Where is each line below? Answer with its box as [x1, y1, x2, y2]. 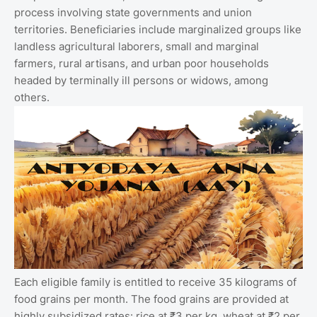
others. [14, 91, 50, 105]
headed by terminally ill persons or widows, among [14, 74, 268, 88]
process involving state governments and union [14, 6, 252, 20]
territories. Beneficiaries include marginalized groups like [14, 23, 301, 37]
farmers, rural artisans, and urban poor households [14, 57, 269, 71]
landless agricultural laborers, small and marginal [14, 40, 259, 54]
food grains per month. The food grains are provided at [14, 292, 289, 306]
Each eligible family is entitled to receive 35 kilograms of [14, 275, 296, 289]
